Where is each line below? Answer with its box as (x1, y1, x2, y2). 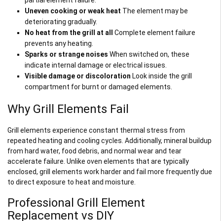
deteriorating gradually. (25, 17, 97, 26)
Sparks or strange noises (25, 50, 108, 58)
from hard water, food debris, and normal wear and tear (7, 147, 182, 155)
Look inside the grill (131, 72, 192, 80)
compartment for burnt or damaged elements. (25, 82, 172, 91)
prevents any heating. (25, 39, 93, 47)
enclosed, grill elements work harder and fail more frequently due (7, 167, 212, 176)
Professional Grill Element (7, 195, 145, 210)
